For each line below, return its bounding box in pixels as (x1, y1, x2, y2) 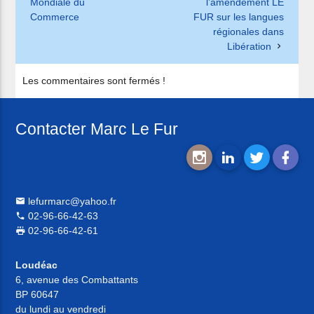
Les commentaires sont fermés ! (22, 75, 166, 87)
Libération (227, 41, 272, 53)
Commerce (29, 11, 79, 23)
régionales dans (213, 26, 285, 38)
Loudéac (15, 259, 58, 271)
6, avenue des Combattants (15, 273, 139, 285)
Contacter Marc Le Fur (15, 119, 179, 138)
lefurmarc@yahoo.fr (25, 195, 117, 207)
